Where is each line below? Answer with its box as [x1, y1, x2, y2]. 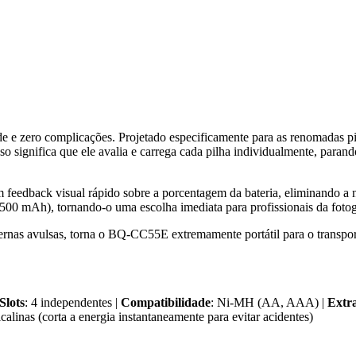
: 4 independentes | [25, 295, 121, 309]
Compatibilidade [121, 295, 211, 309]
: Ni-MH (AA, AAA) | [211, 295, 327, 309]
